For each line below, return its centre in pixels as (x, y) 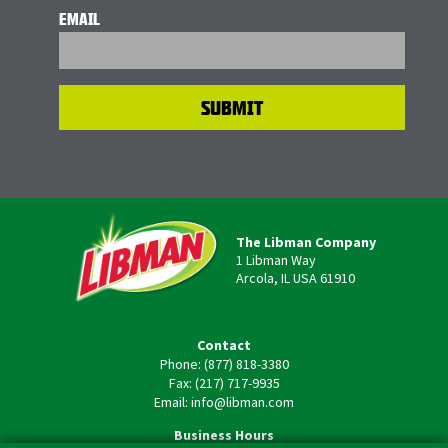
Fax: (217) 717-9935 (224, 383)
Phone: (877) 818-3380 (224, 364)
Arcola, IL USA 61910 (295, 277)
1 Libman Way (276, 259)
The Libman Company (306, 241)
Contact (224, 345)
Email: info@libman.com (224, 402)
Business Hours (224, 435)
